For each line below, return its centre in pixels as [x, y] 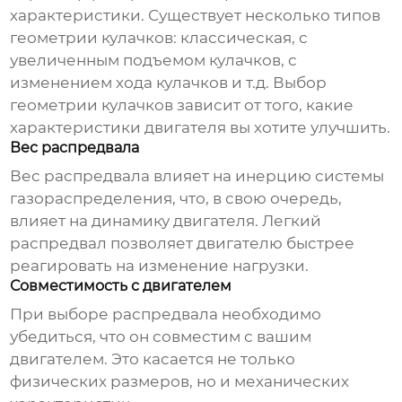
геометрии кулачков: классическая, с [159, 38]
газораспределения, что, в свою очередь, [176, 199]
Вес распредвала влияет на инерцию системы [197, 176]
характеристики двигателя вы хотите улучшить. [201, 128]
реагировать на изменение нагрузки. [160, 266]
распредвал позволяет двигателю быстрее [183, 244]
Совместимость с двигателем [121, 286]
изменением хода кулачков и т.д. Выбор [169, 83]
